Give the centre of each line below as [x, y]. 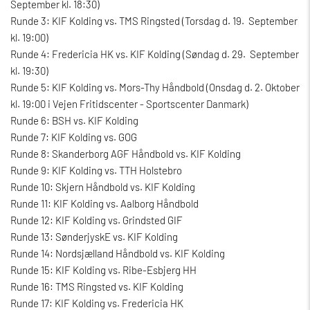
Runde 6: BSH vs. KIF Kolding [74, 120]
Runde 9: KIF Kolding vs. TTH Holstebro [96, 170]
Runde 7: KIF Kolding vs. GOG [74, 137]
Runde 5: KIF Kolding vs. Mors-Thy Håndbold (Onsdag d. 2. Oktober [155, 87]
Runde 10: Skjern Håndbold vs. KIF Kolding [103, 186]
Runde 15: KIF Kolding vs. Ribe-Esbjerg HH [103, 270]
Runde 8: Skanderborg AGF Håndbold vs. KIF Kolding [126, 153]
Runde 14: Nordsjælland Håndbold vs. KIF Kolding [118, 253]
